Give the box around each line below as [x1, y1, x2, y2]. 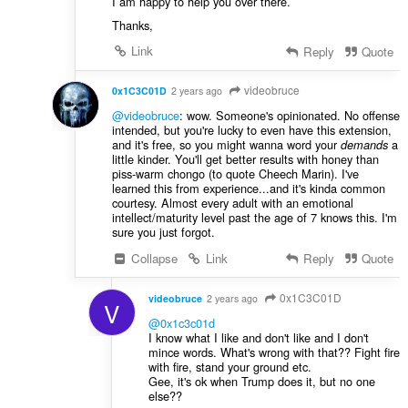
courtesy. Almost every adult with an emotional [111, 194, 353, 212]
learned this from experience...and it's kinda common [111, 179, 385, 198]
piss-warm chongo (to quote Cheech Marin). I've [111, 165, 359, 183]
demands [340, 137, 388, 154]
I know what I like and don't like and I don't [148, 329, 369, 347]
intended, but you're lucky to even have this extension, [111, 121, 392, 139]
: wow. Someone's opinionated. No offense [178, 107, 400, 125]
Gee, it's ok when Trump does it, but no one [148, 372, 375, 391]
